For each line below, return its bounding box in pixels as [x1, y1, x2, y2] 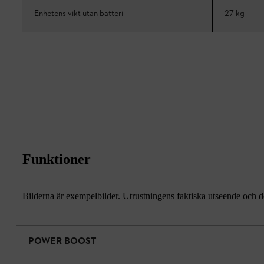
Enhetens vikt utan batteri [34, 8, 123, 19]
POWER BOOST [28, 235, 97, 248]
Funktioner [22, 151, 91, 167]
